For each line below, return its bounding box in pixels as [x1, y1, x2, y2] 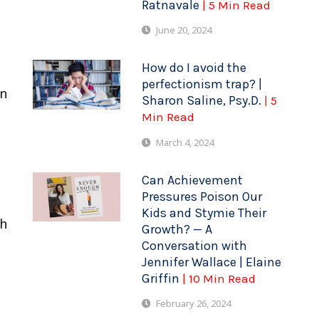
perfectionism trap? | [142, 76, 263, 93]
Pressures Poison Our [142, 188, 263, 204]
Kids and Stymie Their [142, 204, 267, 221]
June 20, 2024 [156, 23, 212, 37]
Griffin [142, 270, 183, 286]
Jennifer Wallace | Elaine [142, 253, 282, 270]
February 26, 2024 [156, 296, 231, 310]
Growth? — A [142, 221, 213, 237]
